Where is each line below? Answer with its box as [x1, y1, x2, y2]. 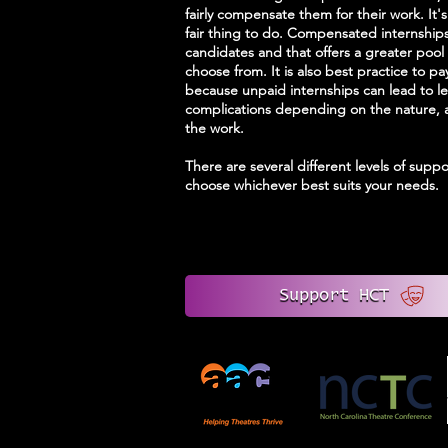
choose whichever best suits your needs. [185, 176, 443, 194]
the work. [185, 119, 248, 137]
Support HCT [278, 287, 389, 304]
